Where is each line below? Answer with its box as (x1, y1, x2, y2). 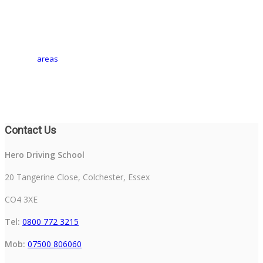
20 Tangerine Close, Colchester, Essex (5, 171, 150, 183)
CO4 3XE (5, 194, 38, 205)
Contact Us (5, 124, 56, 136)
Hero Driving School (5, 149, 85, 160)
